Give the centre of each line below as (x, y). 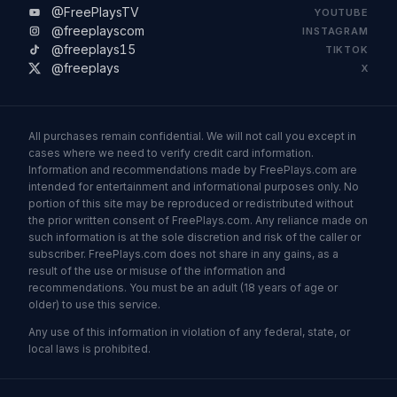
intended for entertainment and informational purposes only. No (194, 187)
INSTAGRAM (335, 31)
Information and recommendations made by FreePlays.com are (193, 170)
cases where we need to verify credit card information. (171, 153)
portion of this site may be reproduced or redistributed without (191, 204)
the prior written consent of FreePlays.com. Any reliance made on (198, 221)
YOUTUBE (341, 12)
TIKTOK (346, 49)
